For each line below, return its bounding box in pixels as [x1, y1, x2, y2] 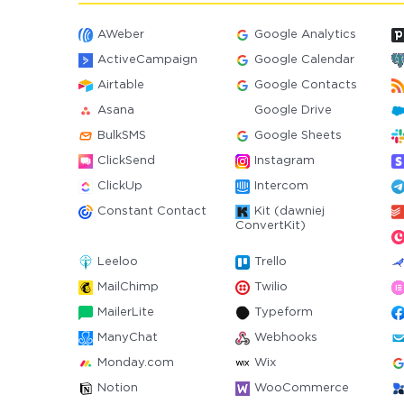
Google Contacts [253, 80, 357, 90]
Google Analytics [253, 30, 356, 40]
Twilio [253, 282, 288, 292]
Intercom [253, 181, 308, 191]
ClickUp [97, 181, 142, 191]
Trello [253, 257, 287, 267]
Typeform [253, 308, 313, 317]
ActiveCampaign [97, 55, 197, 65]
